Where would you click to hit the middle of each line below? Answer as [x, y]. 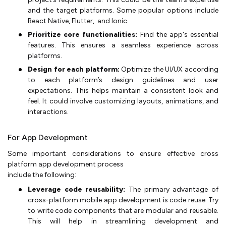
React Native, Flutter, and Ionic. [78, 21]
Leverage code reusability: [77, 189]
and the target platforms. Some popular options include [123, 10]
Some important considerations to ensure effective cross [113, 153]
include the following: [42, 175]
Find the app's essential [178, 34]
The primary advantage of [172, 189]
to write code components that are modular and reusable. [123, 210]
